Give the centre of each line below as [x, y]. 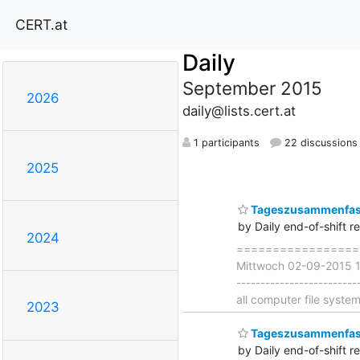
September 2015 [252, 88]
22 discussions [319, 142]
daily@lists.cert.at [239, 110]
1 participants [225, 142]
